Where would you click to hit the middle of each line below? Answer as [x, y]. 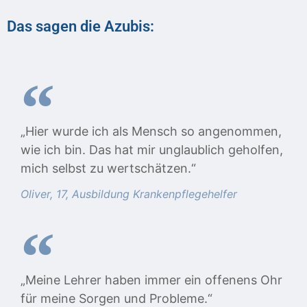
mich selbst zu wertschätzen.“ [108, 169]
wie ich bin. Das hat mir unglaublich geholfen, [152, 150]
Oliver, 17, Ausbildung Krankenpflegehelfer [129, 194]
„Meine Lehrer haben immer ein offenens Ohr [151, 280]
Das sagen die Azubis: [81, 26]
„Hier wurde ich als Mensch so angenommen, [151, 132]
